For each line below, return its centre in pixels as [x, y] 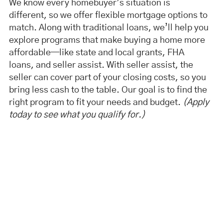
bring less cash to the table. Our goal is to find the [108, 90]
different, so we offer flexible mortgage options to [108, 15]
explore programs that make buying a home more [107, 40]
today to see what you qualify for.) [77, 115]
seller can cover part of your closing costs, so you [107, 78]
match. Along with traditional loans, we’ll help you [109, 28]
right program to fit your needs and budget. [96, 103]
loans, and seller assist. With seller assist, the [101, 65]
